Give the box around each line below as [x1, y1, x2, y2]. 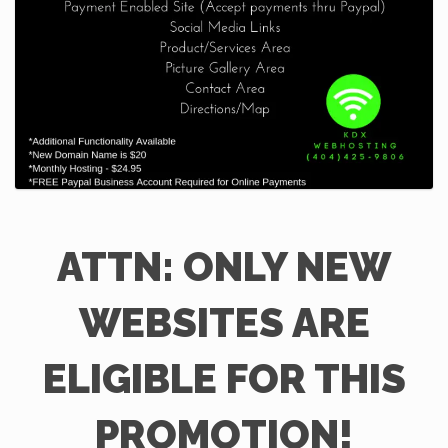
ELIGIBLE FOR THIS [42, 355, 406, 402]
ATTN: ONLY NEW [57, 243, 391, 290]
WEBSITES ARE [78, 299, 370, 346]
